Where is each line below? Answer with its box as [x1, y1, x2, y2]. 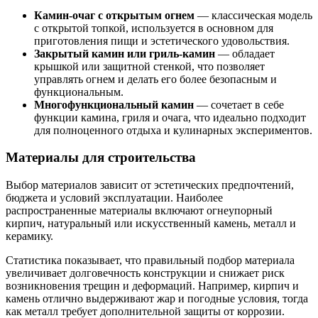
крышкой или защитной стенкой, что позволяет [34, 60, 265, 72]
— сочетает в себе [194, 98, 284, 111]
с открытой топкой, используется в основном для [34, 21, 273, 34]
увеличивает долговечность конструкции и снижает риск [6, 267, 285, 280]
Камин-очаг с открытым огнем [34, 9, 194, 21]
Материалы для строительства [6, 150, 196, 165]
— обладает [215, 47, 275, 60]
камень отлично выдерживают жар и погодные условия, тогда [6, 292, 308, 305]
